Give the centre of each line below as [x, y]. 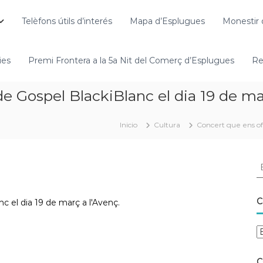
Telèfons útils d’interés [67, 21]
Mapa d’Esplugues [167, 21]
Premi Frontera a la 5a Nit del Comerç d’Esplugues [131, 60]
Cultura [167, 125]
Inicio [129, 125]
